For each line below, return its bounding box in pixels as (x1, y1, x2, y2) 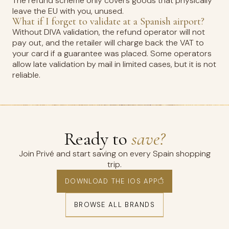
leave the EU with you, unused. (12, 6, 124, 16)
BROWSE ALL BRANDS (74, 200, 155, 209)
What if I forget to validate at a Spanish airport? (12, 15, 204, 28)
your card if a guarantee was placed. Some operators (12, 48, 212, 59)
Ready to (64, 128, 131, 150)
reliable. (12, 70, 40, 80)
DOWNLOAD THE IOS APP (65, 177, 157, 186)
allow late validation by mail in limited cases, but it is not (12, 59, 216, 70)
